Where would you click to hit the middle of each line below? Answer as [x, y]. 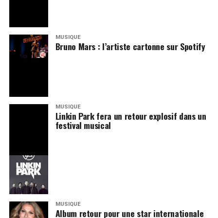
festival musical [83, 125]
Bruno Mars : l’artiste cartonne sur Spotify [130, 46]
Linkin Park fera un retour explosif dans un [131, 116]
